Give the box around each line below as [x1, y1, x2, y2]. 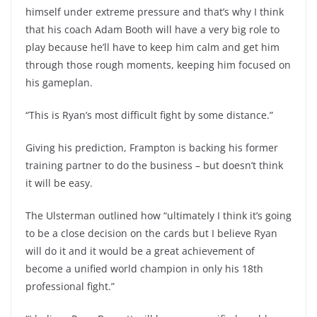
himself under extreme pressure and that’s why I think [25, 5, 284, 18]
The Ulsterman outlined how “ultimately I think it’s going [25, 209, 292, 222]
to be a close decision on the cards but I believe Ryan [25, 226, 277, 240]
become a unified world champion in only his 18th [25, 262, 263, 275]
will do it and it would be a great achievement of [25, 244, 255, 258]
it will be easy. [25, 176, 93, 190]
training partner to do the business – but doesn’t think [25, 158, 283, 172]
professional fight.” [25, 279, 115, 293]
